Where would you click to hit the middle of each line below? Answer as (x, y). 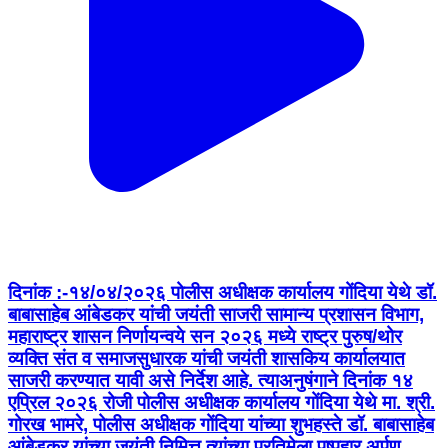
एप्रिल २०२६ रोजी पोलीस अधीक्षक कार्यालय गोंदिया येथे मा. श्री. (221, 403)
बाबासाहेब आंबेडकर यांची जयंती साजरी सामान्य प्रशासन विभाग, (216, 315)
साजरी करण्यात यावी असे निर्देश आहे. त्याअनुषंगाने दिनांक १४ (210, 381)
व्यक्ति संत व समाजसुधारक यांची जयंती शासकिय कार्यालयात (206, 359)
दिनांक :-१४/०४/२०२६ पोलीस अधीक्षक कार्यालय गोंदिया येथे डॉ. (222, 293)
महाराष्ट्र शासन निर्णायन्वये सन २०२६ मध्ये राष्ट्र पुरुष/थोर (205, 337)
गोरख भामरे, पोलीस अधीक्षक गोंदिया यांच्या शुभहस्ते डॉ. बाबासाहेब (221, 425)
